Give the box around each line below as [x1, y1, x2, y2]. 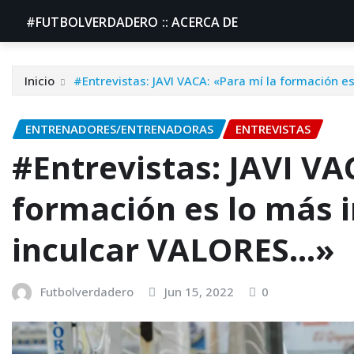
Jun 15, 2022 [164, 283, 234, 299]
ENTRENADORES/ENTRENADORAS [25, 121, 213, 137]
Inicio [24, 73, 55, 88]
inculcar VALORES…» [12, 227, 335, 271]
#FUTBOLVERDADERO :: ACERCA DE [26, 13, 239, 31]
